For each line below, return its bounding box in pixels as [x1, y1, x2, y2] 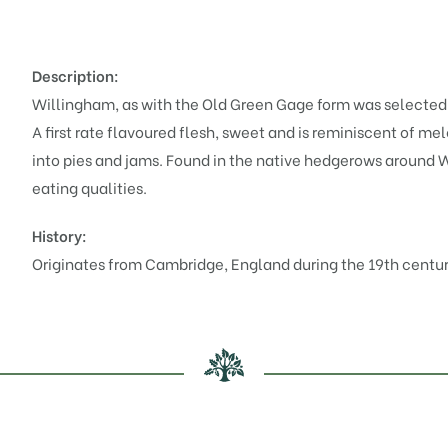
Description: [32, 64, 119, 86]
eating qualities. [32, 176, 147, 198]
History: [32, 224, 87, 246]
